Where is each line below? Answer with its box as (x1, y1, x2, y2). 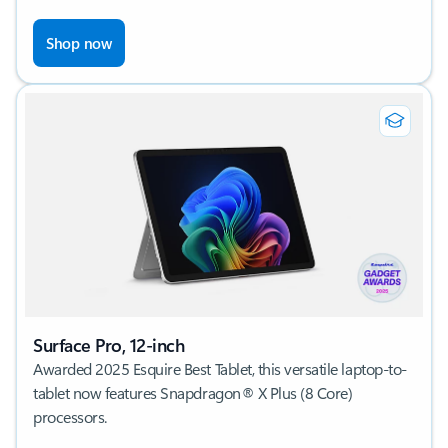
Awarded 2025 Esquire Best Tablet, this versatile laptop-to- (33, 358, 407, 380)
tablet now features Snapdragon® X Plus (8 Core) (33, 382, 353, 404)
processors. (33, 406, 107, 428)
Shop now (46, 32, 112, 53)
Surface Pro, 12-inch (33, 333, 185, 358)
